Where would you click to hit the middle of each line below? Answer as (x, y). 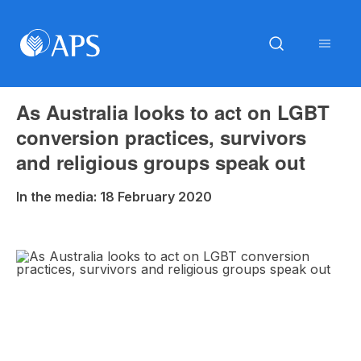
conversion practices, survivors (161, 137)
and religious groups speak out (161, 162)
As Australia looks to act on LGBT (173, 112)
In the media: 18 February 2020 (114, 197)
